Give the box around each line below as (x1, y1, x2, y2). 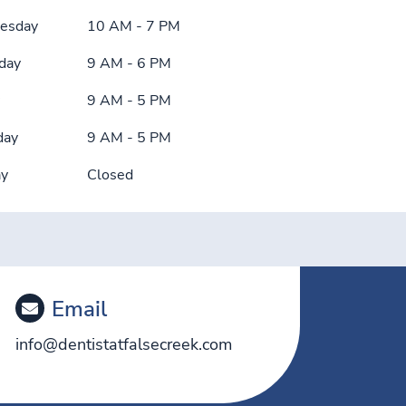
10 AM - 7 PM (87, 15, 180, 36)
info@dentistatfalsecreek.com (14, 333, 232, 355)
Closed (87, 164, 133, 185)
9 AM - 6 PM (87, 53, 171, 73)
